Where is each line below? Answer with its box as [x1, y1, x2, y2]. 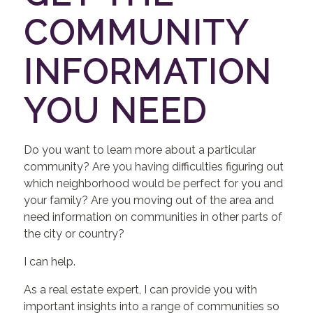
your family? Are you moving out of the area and [24, 194, 275, 207]
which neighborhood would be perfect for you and [24, 177, 284, 190]
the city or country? [24, 227, 125, 240]
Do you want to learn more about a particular [24, 143, 256, 156]
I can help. [24, 255, 76, 268]
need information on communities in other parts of [24, 210, 283, 224]
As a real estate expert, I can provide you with [24, 283, 258, 296]
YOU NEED [24, 92, 208, 131]
